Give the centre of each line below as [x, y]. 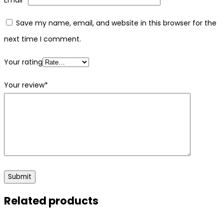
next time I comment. [42, 39]
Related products [51, 201]
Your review [24, 85]
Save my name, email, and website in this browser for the [116, 23]
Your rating [23, 62]
